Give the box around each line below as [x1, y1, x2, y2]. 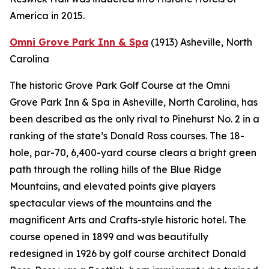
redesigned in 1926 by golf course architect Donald [10, 247, 246, 260]
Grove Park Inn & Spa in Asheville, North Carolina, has [10, 96, 258, 109]
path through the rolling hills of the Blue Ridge [10, 163, 222, 176]
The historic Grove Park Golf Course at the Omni [10, 79, 230, 92]
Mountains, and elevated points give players [10, 180, 216, 193]
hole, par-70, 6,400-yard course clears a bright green [10, 147, 256, 159]
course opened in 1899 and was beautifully [10, 231, 208, 243]
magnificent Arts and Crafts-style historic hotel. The [10, 214, 246, 226]
